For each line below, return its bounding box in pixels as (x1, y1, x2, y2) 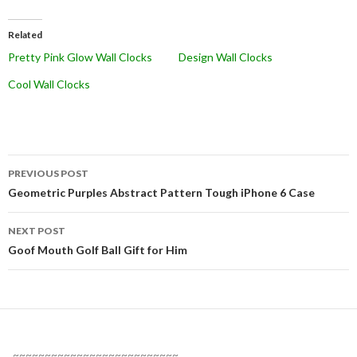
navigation (7, 182, 108, 208)
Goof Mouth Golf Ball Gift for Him (8, 242, 187, 257)
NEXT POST (8, 224, 65, 237)
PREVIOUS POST (8, 167, 88, 179)
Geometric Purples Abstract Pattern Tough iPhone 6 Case (8, 185, 315, 199)
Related (8, 28, 42, 41)
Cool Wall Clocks (8, 76, 90, 91)
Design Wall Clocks (178, 49, 273, 64)
